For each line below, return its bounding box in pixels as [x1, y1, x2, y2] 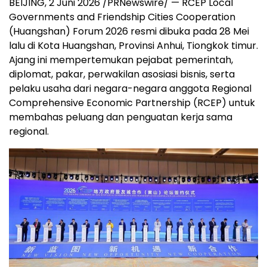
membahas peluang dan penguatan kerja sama [9, 110, 232, 125]
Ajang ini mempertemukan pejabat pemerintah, [9, 53, 233, 67]
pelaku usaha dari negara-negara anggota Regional [9, 82, 252, 96]
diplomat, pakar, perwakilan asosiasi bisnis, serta [9, 67, 235, 82]
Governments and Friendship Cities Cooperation [9, 10, 235, 24]
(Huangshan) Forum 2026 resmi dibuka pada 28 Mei [9, 24, 249, 39]
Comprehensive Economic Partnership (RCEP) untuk [9, 96, 255, 110]
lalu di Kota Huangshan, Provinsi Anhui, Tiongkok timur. [9, 39, 258, 53]
